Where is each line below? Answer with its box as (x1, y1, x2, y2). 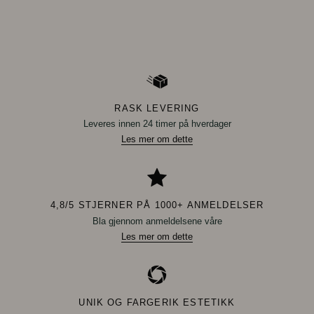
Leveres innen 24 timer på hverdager (83, 118, 231, 130)
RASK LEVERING (114, 102, 200, 114)
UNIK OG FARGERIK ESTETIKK (78, 296, 235, 308)
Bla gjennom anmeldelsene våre (92, 215, 222, 226)
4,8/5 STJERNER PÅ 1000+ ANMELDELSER (50, 200, 264, 211)
